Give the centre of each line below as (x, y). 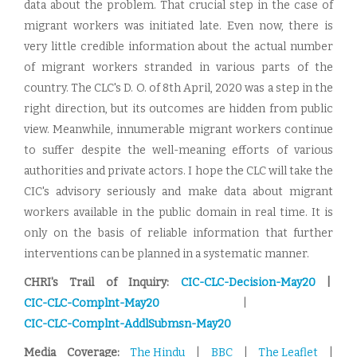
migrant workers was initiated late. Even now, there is (178, 26)
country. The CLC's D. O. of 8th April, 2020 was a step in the (178, 88)
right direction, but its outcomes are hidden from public (178, 109)
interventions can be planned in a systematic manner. (167, 254)
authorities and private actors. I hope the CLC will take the (178, 171)
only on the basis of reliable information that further (178, 233)
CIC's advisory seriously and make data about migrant (178, 192)
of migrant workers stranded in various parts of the (178, 67)
